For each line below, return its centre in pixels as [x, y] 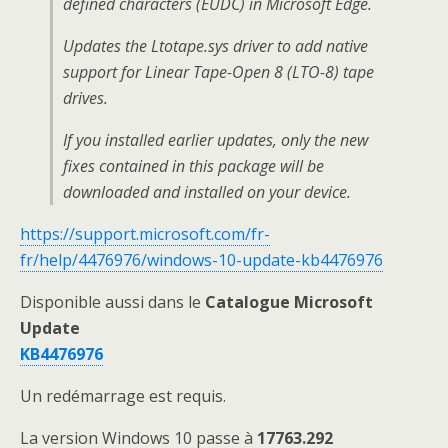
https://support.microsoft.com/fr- [145, 234]
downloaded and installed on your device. [207, 192]
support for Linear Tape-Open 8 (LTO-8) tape [218, 72]
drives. [85, 98]
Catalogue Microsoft [289, 302]
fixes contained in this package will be [193, 166]
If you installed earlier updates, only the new [215, 140]
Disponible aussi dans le [112, 302]
